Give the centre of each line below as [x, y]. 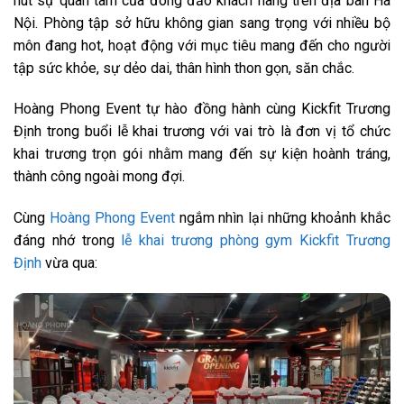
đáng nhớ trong [68, 241]
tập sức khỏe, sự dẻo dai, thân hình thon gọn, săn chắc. [184, 68]
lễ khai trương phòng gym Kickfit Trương [256, 241]
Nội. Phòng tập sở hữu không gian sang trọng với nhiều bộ [202, 23]
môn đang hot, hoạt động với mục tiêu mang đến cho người [202, 45]
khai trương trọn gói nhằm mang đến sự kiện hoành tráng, [202, 154]
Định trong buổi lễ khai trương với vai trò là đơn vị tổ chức [202, 132]
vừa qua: [69, 263]
